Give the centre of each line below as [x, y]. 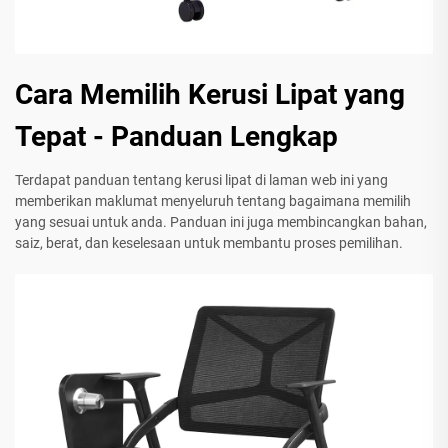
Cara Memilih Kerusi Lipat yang [210, 95]
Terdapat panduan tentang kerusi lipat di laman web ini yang [201, 180]
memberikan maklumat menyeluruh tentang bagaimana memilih [213, 201]
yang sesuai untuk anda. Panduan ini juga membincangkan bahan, [221, 222]
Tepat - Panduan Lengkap [176, 137]
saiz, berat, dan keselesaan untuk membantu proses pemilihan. [209, 243]
